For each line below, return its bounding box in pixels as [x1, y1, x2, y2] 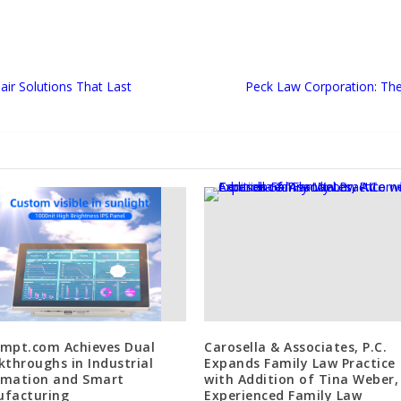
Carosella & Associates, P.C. [204, 337, 387, 355]
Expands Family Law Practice [204, 354, 396, 371]
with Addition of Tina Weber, [204, 370, 398, 388]
